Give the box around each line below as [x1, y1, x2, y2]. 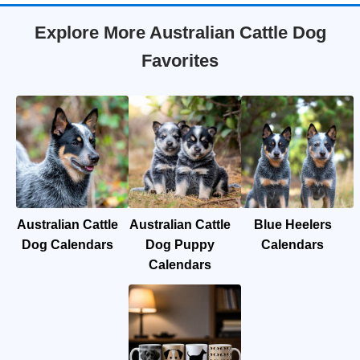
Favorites [141, 51, 219, 71]
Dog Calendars [22, 238, 113, 252]
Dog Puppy [145, 238, 215, 252]
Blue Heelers [253, 218, 332, 231]
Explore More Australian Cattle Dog [34, 22, 326, 43]
